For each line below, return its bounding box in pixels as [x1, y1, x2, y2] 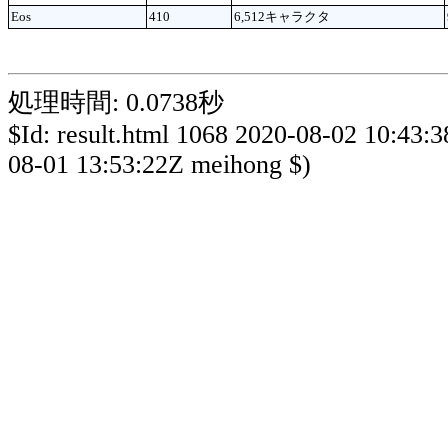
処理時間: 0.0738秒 [8, 88, 224, 118]
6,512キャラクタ [234, 8, 330, 24]
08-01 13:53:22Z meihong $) [8, 150, 311, 180]
